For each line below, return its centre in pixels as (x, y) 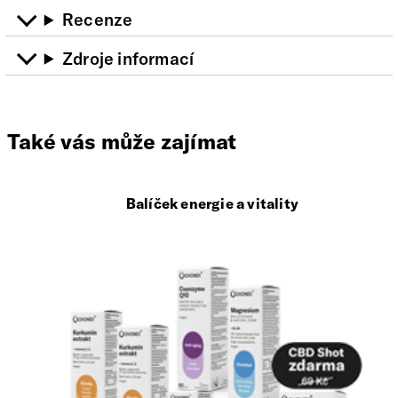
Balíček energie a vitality (212, 203)
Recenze (98, 20)
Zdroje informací (128, 58)
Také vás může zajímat (122, 141)
